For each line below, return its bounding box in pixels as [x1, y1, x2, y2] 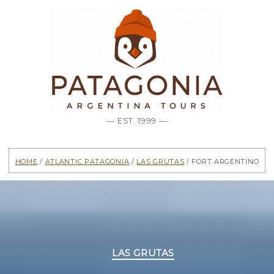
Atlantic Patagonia [45, 155, 130, 167]
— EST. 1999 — [106, 113, 168, 127]
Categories [136, 242, 188, 254]
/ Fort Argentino [184, 155, 259, 167]
